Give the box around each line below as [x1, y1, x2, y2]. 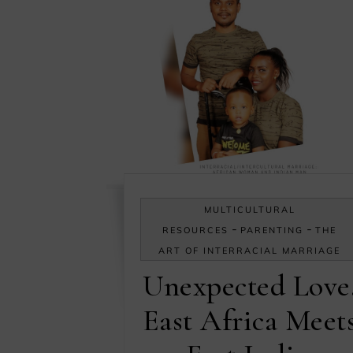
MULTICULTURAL [203, 204, 295, 216]
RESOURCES [162, 225, 229, 236]
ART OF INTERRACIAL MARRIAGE [158, 245, 341, 257]
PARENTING [240, 225, 304, 236]
